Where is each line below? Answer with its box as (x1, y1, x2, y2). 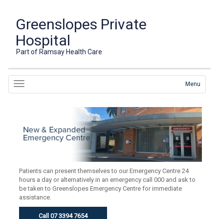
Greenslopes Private (16, 16, 147, 33)
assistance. (19, 194, 52, 201)
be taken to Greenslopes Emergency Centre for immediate (19, 185, 182, 193)
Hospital (16, 32, 71, 49)
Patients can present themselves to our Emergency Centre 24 (19, 167, 189, 175)
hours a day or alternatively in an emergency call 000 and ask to (19, 176, 196, 184)
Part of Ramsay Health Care (16, 48, 103, 56)
